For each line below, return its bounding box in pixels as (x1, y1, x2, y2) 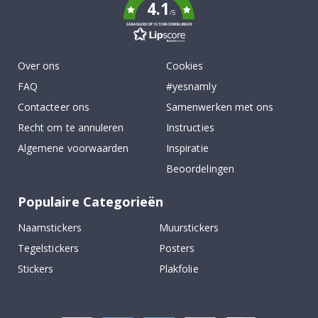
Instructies (166, 121, 214, 135)
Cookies (166, 59, 204, 73)
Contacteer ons (18, 100, 89, 114)
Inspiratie (166, 141, 209, 155)
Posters (159, 241, 195, 256)
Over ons (18, 59, 60, 73)
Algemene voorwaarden (18, 141, 129, 155)
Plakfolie (159, 262, 199, 276)
